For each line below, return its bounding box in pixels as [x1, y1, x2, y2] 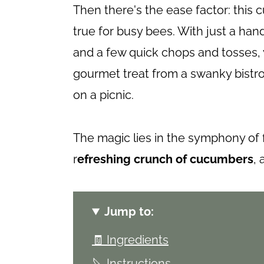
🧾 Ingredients [92, 233, 169, 247]
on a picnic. [73, 88, 134, 103]
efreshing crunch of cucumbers [77, 152, 253, 167]
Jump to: [104, 204, 154, 219]
